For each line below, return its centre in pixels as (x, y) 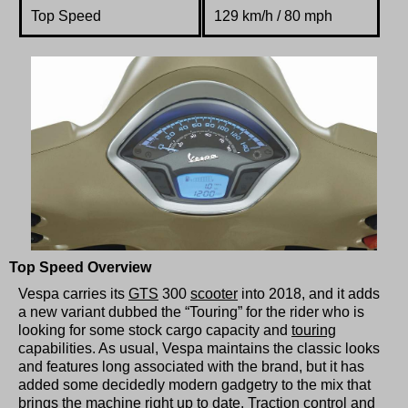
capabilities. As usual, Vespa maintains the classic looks (199, 349)
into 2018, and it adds (309, 294)
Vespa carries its (73, 294)
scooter (214, 294)
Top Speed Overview (80, 268)
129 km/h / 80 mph (273, 15)
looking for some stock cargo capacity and (155, 331)
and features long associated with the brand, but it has (191, 367)
